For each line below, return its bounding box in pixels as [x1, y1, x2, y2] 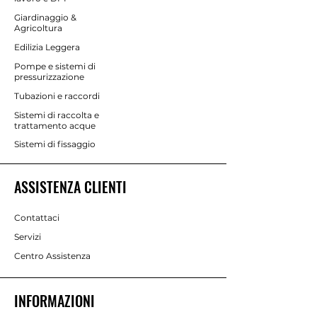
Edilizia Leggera [14, 41, 80, 52]
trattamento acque [14, 120, 96, 131]
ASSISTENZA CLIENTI [14, 175, 127, 197]
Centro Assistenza [14, 250, 91, 261]
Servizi [14, 231, 41, 242]
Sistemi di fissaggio [14, 138, 96, 149]
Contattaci [14, 212, 59, 223]
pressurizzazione [14, 71, 84, 82]
